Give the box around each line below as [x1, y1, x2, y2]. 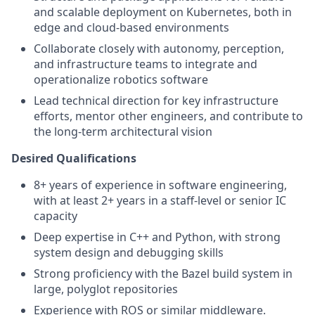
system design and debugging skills [34, 245, 224, 260]
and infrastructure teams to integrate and [34, 56, 257, 72]
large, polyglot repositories [34, 281, 178, 297]
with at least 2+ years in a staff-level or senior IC [34, 193, 286, 208]
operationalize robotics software [34, 72, 208, 87]
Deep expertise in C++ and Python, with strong [34, 229, 281, 245]
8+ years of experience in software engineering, [34, 177, 287, 193]
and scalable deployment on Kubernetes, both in [34, 4, 292, 20]
